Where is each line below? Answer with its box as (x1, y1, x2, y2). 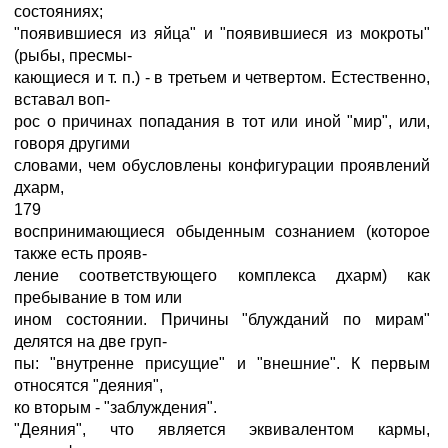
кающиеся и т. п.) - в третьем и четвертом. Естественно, (14, 69, 430, 86)
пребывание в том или (14, 289, 182, 306)
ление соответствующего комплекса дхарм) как (14, 267, 430, 284)
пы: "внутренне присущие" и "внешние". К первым (14, 355, 430, 372)
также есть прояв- (14, 245, 147, 262)
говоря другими (14, 135, 130, 152)
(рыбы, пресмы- (14, 47, 132, 64)
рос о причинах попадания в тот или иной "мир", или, (14, 113, 430, 130)
